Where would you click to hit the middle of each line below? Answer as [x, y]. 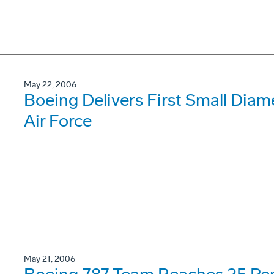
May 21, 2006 [50, 259]
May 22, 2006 [50, 85]
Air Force [58, 121]
